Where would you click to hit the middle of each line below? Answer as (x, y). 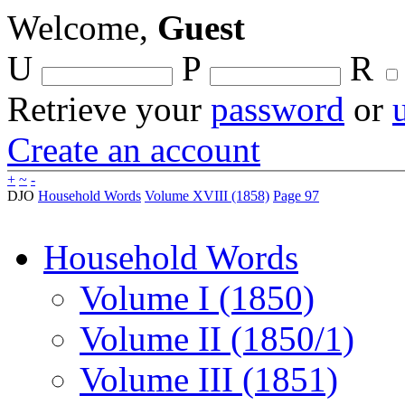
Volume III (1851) (209, 379)
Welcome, (82, 28)
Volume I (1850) (197, 298)
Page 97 (296, 196)
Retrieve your (109, 109)
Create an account (134, 150)
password (278, 109)
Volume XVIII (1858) (207, 196)
